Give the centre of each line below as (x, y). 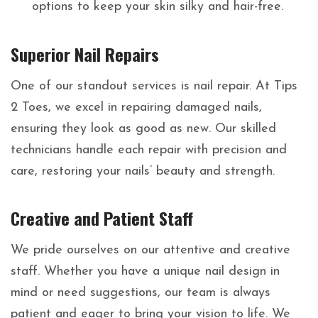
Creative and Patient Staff (102, 218)
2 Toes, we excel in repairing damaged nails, (136, 108)
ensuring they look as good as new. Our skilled (143, 129)
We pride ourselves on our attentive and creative (150, 251)
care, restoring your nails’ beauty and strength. (143, 172)
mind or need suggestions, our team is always (141, 293)
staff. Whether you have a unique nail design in (145, 272)
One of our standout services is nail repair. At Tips (154, 87)
